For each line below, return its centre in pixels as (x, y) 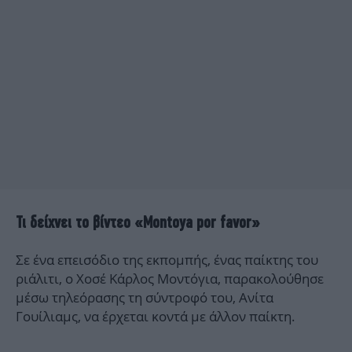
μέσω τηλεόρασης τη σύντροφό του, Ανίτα (145, 298)
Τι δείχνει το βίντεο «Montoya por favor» (138, 222)
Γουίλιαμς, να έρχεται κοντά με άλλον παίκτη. (156, 317)
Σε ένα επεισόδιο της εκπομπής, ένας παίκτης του (167, 260)
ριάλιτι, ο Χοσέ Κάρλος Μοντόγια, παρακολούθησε (170, 279)
